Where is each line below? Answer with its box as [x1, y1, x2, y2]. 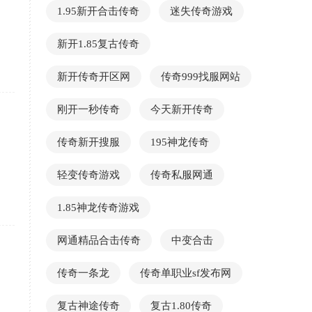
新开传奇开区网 [57, 71, 130, 82]
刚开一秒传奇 [57, 104, 120, 115]
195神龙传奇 [150, 136, 209, 148]
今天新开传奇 [150, 104, 213, 115]
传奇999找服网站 [161, 71, 240, 82]
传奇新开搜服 [57, 136, 120, 148]
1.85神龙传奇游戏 [57, 202, 139, 213]
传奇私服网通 [150, 169, 213, 180]
